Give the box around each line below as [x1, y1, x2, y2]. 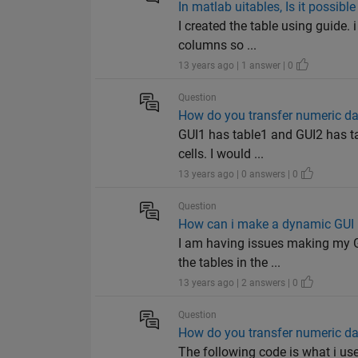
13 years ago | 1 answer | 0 [178, 60, 296, 72]
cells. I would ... [178, 146, 265, 162]
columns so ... [178, 38, 257, 54]
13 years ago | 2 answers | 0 [178, 277, 301, 289]
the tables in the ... [178, 255, 281, 271]
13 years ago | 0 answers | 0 [178, 169, 301, 181]
